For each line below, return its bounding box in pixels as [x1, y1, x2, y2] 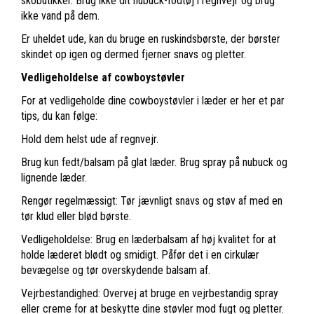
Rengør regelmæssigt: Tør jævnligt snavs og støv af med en [21, 193, 282, 207]
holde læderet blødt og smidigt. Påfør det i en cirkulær [21, 247, 259, 261]
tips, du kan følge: [21, 109, 97, 123]
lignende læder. [21, 170, 87, 184]
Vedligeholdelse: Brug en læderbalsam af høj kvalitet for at [21, 232, 276, 246]
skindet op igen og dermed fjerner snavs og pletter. [21, 47, 246, 61]
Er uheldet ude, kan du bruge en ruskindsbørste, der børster [21, 32, 280, 46]
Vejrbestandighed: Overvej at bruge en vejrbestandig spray [21, 286, 278, 300]
